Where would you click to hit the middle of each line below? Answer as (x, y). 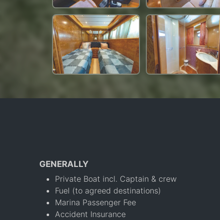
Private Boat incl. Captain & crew (116, 179)
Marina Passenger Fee (96, 202)
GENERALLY (64, 164)
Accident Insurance (90, 214)
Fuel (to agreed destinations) (108, 190)
